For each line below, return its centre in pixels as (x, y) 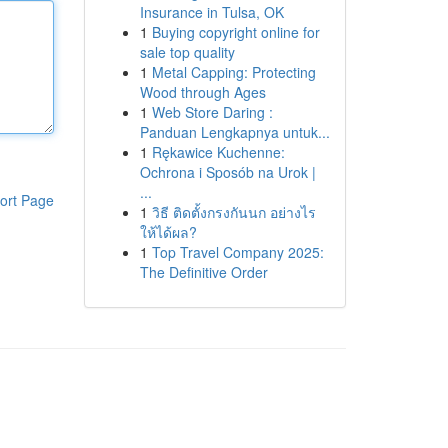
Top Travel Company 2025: (237, 252)
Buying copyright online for (235, 32)
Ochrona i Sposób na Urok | (227, 172)
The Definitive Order (203, 272)
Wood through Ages (202, 92)
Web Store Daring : (212, 112)
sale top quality (187, 52)
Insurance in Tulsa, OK (211, 12)
